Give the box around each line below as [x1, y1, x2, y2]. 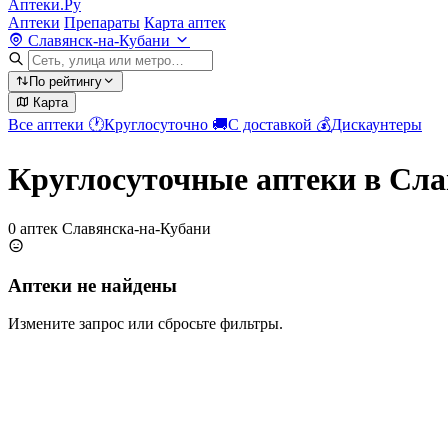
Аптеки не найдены [8, 274, 177, 296]
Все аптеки [8, 116, 88, 133]
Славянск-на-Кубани [24, 32, 174, 49]
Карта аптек [144, 14, 226, 31]
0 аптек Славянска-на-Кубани [8, 219, 211, 237]
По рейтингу [29, 74, 102, 89]
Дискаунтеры [331, 116, 422, 133]
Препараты [64, 14, 140, 31]
